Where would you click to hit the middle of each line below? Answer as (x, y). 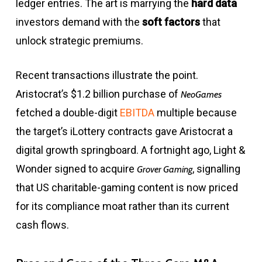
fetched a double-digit (68, 113)
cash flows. (42, 225)
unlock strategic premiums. (79, 41)
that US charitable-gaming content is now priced (127, 187)
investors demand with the (79, 22)
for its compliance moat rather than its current (122, 206)
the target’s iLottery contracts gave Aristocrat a (124, 131)
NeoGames (201, 94)
